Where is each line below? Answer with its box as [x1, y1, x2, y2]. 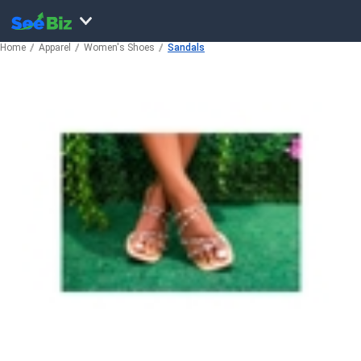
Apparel [39, 42, 71, 53]
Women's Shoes [84, 42, 155, 53]
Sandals [168, 42, 205, 53]
